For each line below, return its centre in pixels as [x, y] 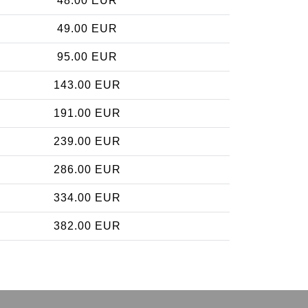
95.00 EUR [87, 56]
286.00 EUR [87, 169]
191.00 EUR [87, 113]
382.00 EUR [87, 225]
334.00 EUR [87, 197]
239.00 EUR [87, 141]
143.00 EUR [87, 85]
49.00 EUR [87, 28]
